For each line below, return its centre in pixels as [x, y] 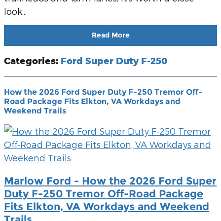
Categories [30, 60]
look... [15, 11]
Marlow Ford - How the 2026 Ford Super [110, 181]
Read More [110, 35]
